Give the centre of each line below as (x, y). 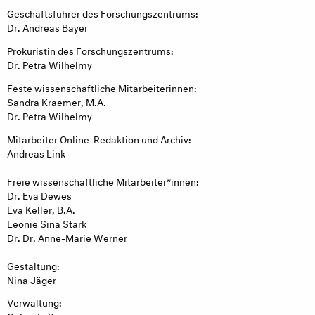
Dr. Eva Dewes (39, 194)
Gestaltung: (33, 264)
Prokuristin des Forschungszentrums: (90, 49)
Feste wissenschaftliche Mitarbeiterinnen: (102, 86)
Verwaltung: (34, 302)
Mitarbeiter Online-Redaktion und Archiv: (99, 138)
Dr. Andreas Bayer (47, 27)
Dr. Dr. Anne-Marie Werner (67, 236)
